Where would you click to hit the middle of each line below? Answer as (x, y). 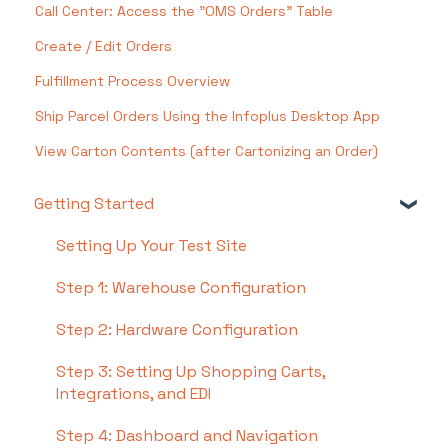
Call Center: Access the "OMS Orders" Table (184, 11)
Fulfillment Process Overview (133, 81)
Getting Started (94, 204)
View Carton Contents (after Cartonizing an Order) (207, 151)
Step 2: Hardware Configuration (177, 330)
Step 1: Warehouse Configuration (181, 288)
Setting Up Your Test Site (151, 246)
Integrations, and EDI (133, 394)
